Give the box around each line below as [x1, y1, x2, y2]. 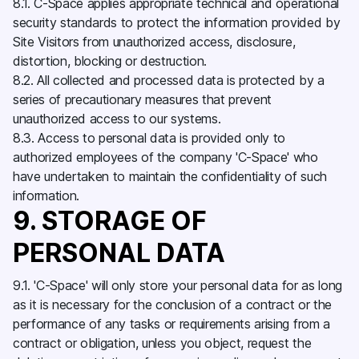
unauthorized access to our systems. [13, 111, 225, 127]
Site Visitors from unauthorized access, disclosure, [13, 34, 296, 50]
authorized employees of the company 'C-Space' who [13, 149, 318, 165]
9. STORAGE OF [13, 205, 207, 236]
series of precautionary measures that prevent [13, 91, 272, 107]
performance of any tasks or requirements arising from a [13, 316, 330, 332]
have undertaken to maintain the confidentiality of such [13, 168, 327, 184]
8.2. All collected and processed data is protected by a [13, 72, 325, 88]
